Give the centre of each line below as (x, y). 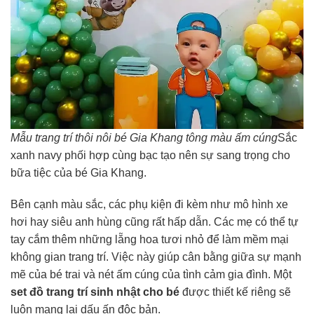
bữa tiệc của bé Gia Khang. (78, 172)
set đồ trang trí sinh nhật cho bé (95, 292)
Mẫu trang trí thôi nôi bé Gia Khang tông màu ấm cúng (144, 137)
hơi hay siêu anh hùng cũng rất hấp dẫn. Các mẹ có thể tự (155, 222)
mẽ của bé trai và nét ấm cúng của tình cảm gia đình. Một (151, 275)
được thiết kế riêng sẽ (235, 292)
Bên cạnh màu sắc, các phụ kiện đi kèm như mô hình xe (149, 205)
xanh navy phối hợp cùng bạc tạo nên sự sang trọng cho (150, 155)
